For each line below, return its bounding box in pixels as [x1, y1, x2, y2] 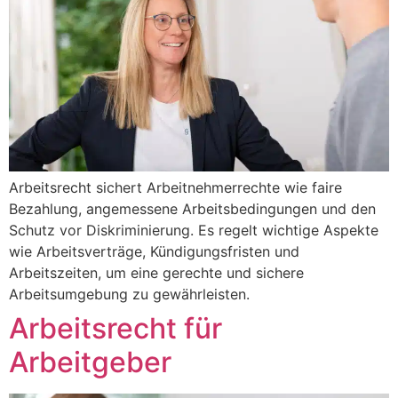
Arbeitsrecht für [9, 311, 222, 346]
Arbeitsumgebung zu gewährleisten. [9, 285, 250, 304]
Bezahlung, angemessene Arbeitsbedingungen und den [9, 200, 376, 219]
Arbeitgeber [9, 345, 171, 380]
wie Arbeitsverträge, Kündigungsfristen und [9, 243, 299, 261]
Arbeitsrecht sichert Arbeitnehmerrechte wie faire [9, 179, 342, 197]
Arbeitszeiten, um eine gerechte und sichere [9, 264, 304, 283]
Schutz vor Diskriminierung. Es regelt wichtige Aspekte [9, 221, 378, 240]
